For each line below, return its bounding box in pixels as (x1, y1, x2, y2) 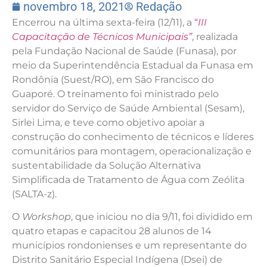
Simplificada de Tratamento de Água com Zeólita (12, 173, 244, 185)
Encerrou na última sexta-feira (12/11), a (12, 16, 194, 28)
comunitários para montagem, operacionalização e (12, 145, 252, 157)
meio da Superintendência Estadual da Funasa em (12, 59, 253, 71)
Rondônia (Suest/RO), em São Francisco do (12, 73, 214, 85)
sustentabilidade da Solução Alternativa (12, 159, 201, 171)
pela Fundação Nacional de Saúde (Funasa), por (12, 45, 237, 57)
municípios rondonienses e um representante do (12, 239, 247, 251)
